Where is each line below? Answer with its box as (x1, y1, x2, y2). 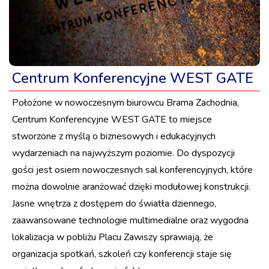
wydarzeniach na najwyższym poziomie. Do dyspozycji (12, 147, 235, 160)
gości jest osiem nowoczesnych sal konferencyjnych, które (12, 163, 253, 177)
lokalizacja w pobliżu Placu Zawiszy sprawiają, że (12, 231, 213, 244)
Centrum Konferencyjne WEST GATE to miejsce (12, 113, 212, 126)
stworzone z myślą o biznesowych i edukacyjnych (12, 130, 216, 143)
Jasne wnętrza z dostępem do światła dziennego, (12, 197, 216, 210)
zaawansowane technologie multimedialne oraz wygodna (12, 214, 249, 227)
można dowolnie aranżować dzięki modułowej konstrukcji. (12, 180, 250, 193)
